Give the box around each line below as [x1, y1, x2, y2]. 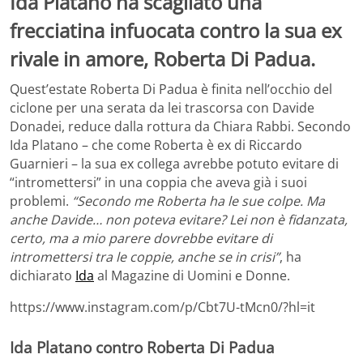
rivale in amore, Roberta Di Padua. [10, 45, 315, 72]
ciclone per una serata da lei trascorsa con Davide [10, 99, 314, 117]
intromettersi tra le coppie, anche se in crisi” [10, 248, 280, 267]
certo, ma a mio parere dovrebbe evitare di [10, 229, 272, 248]
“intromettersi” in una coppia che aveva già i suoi [10, 173, 307, 192]
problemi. [10, 192, 72, 211]
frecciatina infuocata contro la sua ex [10, 16, 342, 44]
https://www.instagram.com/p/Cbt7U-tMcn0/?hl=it [10, 298, 315, 317]
